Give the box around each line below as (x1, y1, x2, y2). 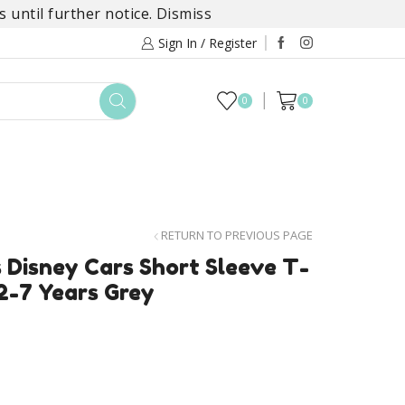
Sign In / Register (158, 34, 257, 52)
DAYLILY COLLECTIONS (70, 154, 229, 170)
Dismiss (156, 4, 212, 24)
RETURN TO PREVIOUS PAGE (161, 227, 313, 244)
